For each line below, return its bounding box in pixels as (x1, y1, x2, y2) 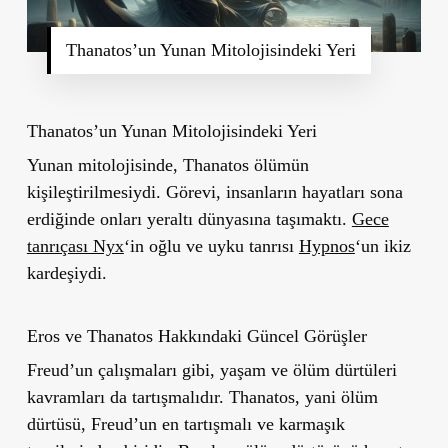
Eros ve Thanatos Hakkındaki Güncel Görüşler (26, 325, 367, 346)
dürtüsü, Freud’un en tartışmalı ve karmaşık (26, 413, 345, 434)
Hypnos (298, 235, 355, 256)
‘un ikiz (354, 235, 411, 256)
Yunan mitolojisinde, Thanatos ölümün (26, 154, 309, 175)
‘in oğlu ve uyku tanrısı (123, 235, 299, 256)
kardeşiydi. (26, 262, 107, 283)
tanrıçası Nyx (26, 235, 124, 256)
